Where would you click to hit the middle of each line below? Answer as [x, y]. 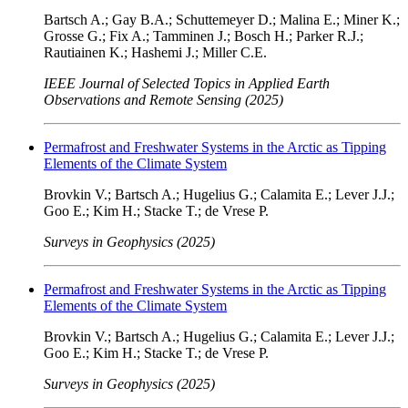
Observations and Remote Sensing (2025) [163, 99]
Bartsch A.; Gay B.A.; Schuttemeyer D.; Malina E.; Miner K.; [222, 19]
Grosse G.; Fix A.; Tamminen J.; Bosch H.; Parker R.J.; [204, 36]
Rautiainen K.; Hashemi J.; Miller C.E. [155, 52]
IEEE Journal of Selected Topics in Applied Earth [187, 83]
